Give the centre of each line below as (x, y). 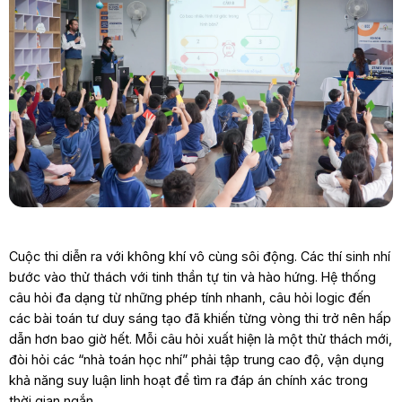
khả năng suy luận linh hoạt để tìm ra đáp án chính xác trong (188, 380)
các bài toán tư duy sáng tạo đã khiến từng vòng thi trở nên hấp (200, 319)
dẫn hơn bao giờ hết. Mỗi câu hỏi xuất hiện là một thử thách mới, (200, 339)
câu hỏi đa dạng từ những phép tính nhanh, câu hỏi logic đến (189, 298)
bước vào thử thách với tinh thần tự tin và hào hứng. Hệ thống (192, 277)
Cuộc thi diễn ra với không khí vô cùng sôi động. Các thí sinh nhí (199, 257)
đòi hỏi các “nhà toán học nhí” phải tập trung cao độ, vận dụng (196, 360)
